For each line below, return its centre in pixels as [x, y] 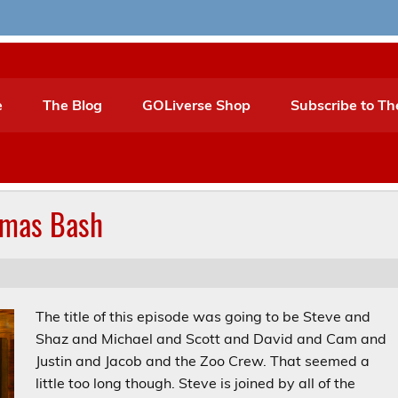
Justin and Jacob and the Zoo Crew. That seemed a [203, 361]
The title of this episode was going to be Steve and [203, 317]
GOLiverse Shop [196, 105]
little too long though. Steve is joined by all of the [196, 383]
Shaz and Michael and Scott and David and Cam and [211, 339]
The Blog [73, 105]
